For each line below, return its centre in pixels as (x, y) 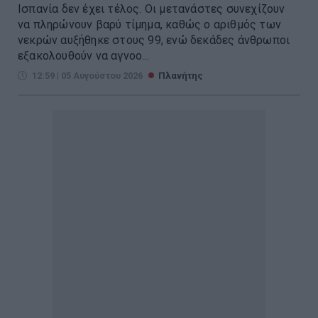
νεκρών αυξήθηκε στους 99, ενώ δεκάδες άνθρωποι (154, 40)
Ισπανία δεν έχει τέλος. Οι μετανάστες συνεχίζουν (152, 9)
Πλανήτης (181, 76)
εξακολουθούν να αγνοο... (83, 56)
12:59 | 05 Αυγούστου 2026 (87, 76)
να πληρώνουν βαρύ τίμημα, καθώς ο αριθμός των (150, 25)
